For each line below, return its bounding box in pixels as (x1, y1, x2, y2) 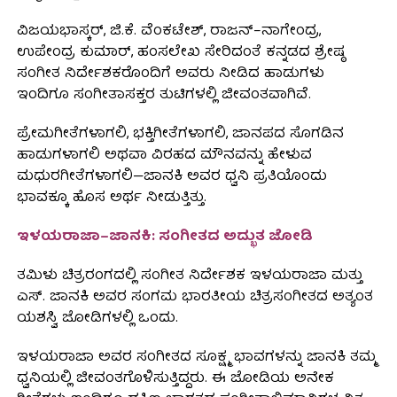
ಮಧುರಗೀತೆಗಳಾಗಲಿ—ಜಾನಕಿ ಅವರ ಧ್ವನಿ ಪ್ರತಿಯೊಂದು (16, 165, 327, 191)
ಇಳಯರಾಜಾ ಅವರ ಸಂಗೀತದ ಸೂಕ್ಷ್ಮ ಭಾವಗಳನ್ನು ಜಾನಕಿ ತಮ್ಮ (16, 346, 376, 371)
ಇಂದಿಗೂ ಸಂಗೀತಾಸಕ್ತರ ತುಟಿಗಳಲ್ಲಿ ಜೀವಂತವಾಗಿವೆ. (16, 83, 311, 109)
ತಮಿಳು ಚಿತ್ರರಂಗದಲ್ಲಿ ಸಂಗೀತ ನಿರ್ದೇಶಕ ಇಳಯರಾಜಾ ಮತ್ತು (16, 264, 362, 290)
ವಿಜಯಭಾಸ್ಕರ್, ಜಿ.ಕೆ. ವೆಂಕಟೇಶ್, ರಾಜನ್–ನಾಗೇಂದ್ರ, (16, 19, 321, 45)
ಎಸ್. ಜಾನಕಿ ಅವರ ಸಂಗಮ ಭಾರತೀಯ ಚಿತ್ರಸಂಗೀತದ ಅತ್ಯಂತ (16, 285, 373, 311)
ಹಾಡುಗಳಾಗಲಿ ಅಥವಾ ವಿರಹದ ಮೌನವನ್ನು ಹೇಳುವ (16, 144, 312, 169)
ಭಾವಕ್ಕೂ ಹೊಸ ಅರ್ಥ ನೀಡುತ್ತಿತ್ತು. (16, 186, 206, 212)
